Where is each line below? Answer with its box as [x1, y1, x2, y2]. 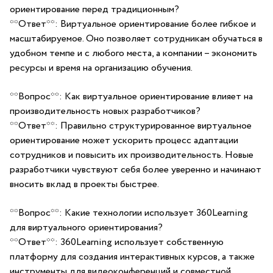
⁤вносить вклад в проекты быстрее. [10, 177, 159, 191]
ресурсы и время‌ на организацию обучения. [10, 61, 193, 75]
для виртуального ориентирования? [10, 221, 163, 235]
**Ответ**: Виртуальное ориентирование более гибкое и [10, 17, 256, 31]
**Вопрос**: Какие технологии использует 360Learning [10, 206, 248, 220]
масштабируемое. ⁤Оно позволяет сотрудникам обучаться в [10, 32, 263, 46]
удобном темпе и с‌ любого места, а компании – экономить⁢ [10, 46, 257, 60]
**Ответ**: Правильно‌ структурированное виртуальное [10, 119, 252, 133]
